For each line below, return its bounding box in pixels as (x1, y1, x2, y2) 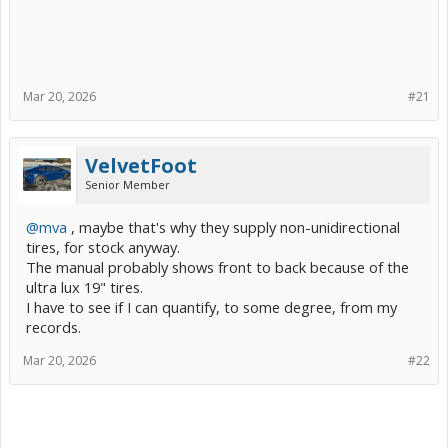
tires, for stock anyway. (26, 236, 180, 257)
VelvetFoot (85, 151, 197, 179)
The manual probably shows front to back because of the (26, 256, 409, 277)
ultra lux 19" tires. (26, 276, 143, 297)
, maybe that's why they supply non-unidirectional (67, 216, 400, 237)
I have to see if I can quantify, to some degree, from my (26, 296, 397, 317)
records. (26, 316, 81, 337)
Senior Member (85, 176, 170, 192)
